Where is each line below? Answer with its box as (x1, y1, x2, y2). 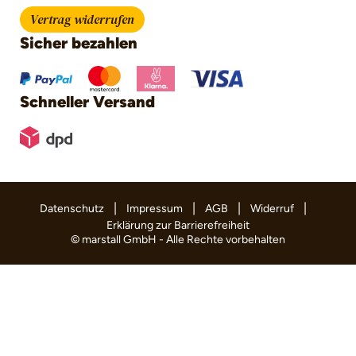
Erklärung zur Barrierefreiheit (106, 219, 250, 233)
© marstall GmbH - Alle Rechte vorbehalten (71, 233, 285, 247)
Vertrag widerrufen (30, 13, 134, 28)
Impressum (126, 202, 183, 216)
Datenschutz (40, 202, 104, 216)
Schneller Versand (20, 92, 155, 112)
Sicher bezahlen (20, 33, 137, 53)
